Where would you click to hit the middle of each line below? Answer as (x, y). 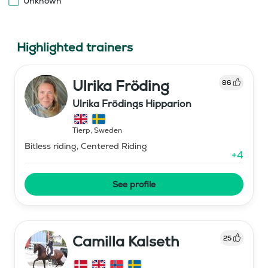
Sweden (108, 130)
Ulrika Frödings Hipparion (132, 103)
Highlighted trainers (75, 47)
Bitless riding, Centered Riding (86, 146)
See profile (134, 184)
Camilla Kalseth (126, 241)
